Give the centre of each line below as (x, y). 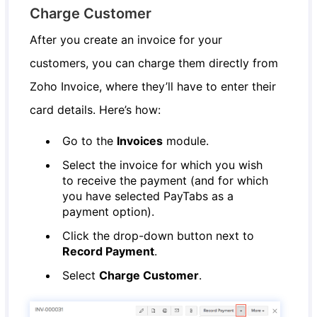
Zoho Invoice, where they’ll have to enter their (153, 86)
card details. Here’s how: (96, 109)
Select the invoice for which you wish (163, 165)
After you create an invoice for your (126, 39)
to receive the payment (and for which (166, 180)
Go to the (90, 140)
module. (186, 140)
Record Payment (109, 251)
